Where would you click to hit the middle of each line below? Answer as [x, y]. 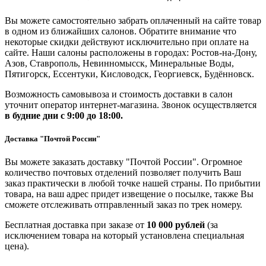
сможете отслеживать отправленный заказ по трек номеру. [125, 205]
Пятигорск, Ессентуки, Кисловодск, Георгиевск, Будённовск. [129, 74]
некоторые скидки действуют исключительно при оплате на [127, 42]
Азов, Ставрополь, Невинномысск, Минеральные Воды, [119, 63]
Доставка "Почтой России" [53, 139]
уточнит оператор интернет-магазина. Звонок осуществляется [131, 104]
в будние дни [31, 115]
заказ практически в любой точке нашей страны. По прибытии [133, 183]
